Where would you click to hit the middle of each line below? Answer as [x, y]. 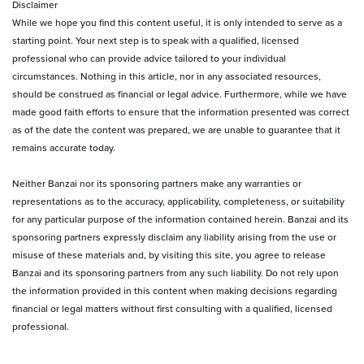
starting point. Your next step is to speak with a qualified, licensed [156, 41]
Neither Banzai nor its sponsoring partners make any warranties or [157, 184]
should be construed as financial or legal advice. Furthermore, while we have [180, 95]
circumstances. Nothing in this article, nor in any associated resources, [167, 77]
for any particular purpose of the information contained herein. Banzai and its [180, 220]
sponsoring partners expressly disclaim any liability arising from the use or [174, 238]
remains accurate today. [64, 148]
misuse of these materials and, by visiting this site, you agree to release [169, 256]
